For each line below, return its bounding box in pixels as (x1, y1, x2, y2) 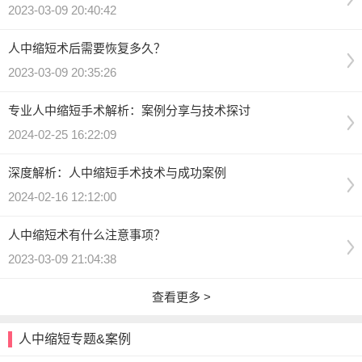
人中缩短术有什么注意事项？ (8, 228, 166, 242)
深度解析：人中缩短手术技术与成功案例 (8, 166, 226, 180)
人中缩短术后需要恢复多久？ (8, 41, 166, 56)
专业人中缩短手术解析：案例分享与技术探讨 (8, 103, 250, 118)
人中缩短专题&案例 (19, 332, 131, 347)
